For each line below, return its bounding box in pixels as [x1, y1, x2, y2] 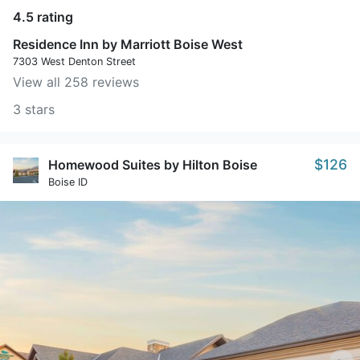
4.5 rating [13, 9, 73, 25]
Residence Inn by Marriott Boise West [13, 36, 243, 52]
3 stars [13, 101, 55, 117]
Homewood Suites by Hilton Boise [48, 157, 257, 173]
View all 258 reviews [13, 74, 139, 90]
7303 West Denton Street [13, 55, 136, 67]
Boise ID [48, 176, 88, 188]
